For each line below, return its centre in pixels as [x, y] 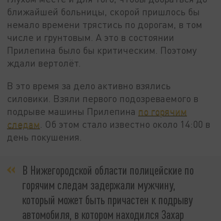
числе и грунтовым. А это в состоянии [91, 37]
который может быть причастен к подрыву [108, 200]
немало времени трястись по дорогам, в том [105, 25]
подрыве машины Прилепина [73, 111]
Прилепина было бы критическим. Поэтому [102, 50]
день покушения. [45, 137]
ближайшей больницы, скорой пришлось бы [104, 12]
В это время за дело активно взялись [89, 85]
